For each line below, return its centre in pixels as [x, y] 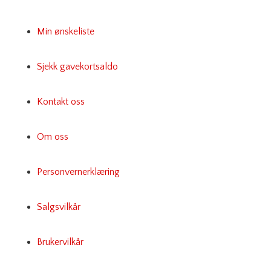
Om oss [52, 136]
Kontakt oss [60, 101]
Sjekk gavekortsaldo [77, 66]
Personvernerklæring [78, 171]
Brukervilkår [60, 242]
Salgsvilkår [58, 207]
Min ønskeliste [65, 31]
